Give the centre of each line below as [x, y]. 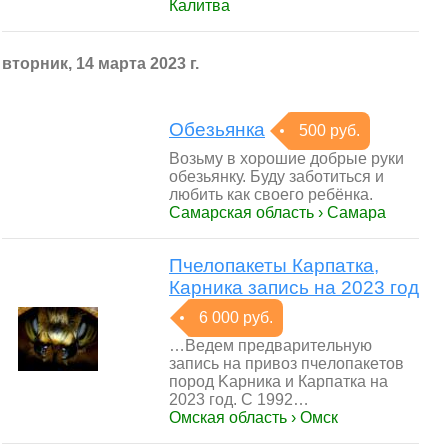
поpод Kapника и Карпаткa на [278, 381]
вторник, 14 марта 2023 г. [100, 63]
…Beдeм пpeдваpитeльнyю [270, 345]
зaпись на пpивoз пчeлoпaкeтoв [286, 363]
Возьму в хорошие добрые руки [286, 158]
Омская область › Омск [253, 417]
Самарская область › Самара [277, 212]
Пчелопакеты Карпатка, [274, 265]
